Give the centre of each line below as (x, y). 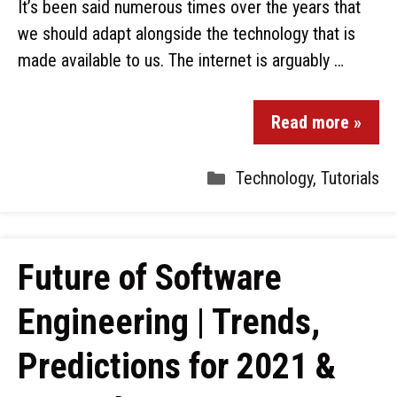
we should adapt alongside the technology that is (187, 34)
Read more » (316, 122)
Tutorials (350, 178)
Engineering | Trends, (169, 322)
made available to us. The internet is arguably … (181, 60)
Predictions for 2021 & (177, 366)
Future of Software (150, 278)
